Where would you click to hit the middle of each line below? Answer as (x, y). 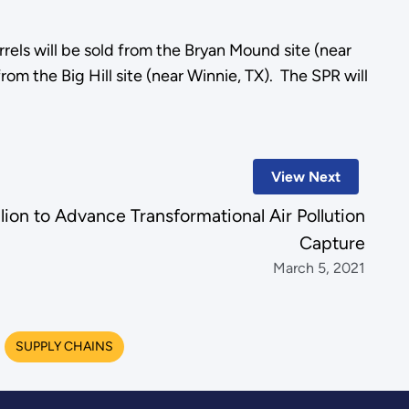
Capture (333, 243)
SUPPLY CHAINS (64, 346)
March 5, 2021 (320, 268)
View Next (305, 177)
